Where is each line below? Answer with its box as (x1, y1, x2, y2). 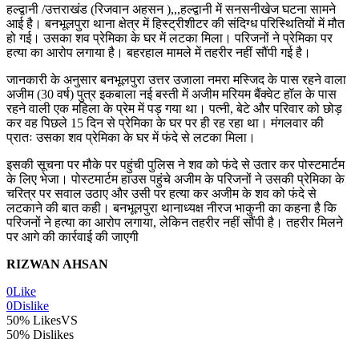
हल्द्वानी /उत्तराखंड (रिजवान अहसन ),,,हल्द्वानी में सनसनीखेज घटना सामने (6, 2, 336, 16)
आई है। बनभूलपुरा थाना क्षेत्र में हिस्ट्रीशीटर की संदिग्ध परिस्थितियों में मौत (6, 16, 345, 30)
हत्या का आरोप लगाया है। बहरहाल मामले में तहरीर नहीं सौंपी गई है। (6, 45, 311, 59)
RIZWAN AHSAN (6, 256, 108, 271)
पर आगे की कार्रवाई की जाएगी (6, 229, 139, 244)
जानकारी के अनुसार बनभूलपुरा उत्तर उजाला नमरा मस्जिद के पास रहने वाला (6, 72, 346, 87)
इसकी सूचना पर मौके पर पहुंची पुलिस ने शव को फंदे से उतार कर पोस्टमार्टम (6, 157, 345, 171)
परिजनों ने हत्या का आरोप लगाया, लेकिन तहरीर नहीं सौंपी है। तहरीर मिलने (6, 215, 343, 229)
